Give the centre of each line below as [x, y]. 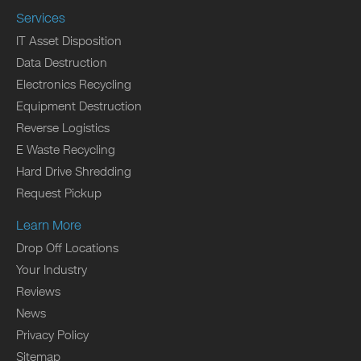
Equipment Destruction [79, 107]
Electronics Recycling [74, 85]
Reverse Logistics [63, 129]
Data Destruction [62, 63]
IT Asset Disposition [69, 41]
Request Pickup [59, 194]
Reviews [38, 292]
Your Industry [52, 270]
